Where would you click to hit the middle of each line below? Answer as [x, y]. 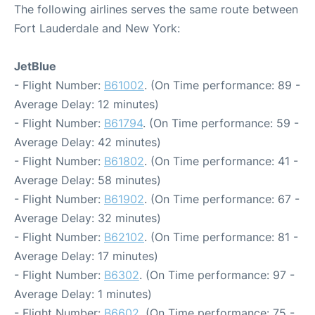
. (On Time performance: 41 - [221, 161]
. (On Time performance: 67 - [222, 199]
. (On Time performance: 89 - [222, 85]
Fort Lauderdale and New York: [97, 28]
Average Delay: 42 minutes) [88, 142]
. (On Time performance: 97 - [217, 275]
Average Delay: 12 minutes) [86, 104]
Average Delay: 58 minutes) [88, 180]
